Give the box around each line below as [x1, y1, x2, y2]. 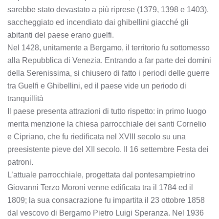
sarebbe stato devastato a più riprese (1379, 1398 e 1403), [7, 5, 209, 14]
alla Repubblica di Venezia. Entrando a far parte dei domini [7, 56, 211, 65]
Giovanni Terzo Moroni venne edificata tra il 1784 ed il [7, 183, 193, 192]
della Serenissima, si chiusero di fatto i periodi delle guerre [7, 69, 210, 77]
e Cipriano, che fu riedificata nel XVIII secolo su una [7, 132, 186, 141]
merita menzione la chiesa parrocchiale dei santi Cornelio [7, 120, 206, 128]
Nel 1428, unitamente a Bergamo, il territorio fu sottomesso [7, 44, 210, 52]
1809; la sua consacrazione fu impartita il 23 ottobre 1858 [7, 196, 205, 204]
